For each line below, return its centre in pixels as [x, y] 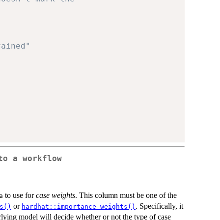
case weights [55, 195]
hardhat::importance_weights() [79, 206]
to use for [19, 195]
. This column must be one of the [126, 195]
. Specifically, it [159, 206]
